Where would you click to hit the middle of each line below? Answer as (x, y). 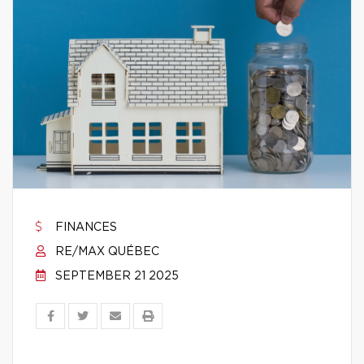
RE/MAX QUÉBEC (106, 252)
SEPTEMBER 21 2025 (115, 276)
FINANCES (84, 227)
